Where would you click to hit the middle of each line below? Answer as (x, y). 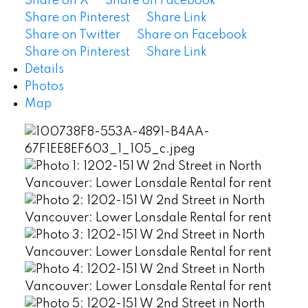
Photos (44, 87)
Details (44, 70)
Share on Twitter (72, 35)
